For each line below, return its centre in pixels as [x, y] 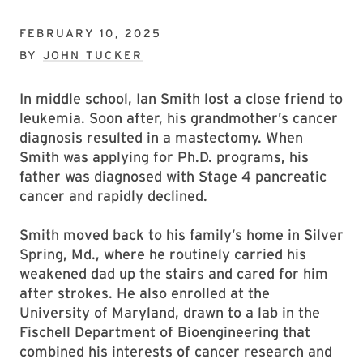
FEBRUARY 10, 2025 [91, 33]
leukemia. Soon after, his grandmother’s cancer [179, 118]
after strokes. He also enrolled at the [145, 293]
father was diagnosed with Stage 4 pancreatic [173, 176]
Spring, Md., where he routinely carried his [163, 254]
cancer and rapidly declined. [113, 196]
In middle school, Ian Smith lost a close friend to [181, 98]
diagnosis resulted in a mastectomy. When [161, 137]
